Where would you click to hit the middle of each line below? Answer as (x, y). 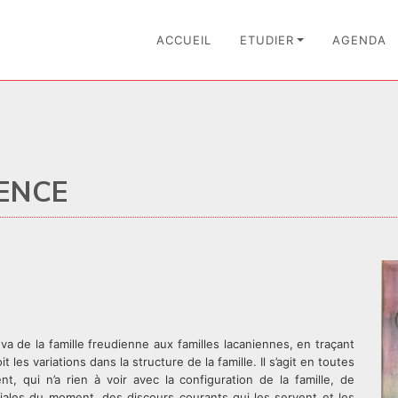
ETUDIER (267, 40)
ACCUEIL (183, 40)
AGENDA (359, 40)
